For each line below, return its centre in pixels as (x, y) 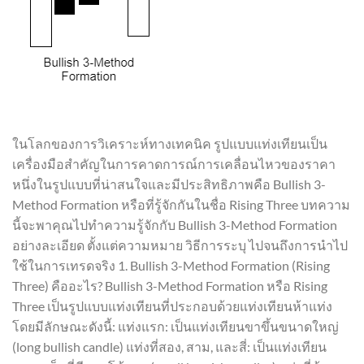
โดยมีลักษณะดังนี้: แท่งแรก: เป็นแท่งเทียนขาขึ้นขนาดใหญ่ (175, 326)
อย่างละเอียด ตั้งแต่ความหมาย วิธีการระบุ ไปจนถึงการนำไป (180, 245)
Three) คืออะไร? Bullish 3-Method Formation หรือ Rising (170, 285)
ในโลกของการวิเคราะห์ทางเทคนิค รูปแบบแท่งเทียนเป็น (170, 143)
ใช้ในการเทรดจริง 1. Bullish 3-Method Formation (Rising (171, 265)
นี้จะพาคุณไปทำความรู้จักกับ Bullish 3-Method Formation (175, 224)
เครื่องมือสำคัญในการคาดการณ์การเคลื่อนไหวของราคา (174, 163)
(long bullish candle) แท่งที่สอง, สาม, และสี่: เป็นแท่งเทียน (169, 346)
